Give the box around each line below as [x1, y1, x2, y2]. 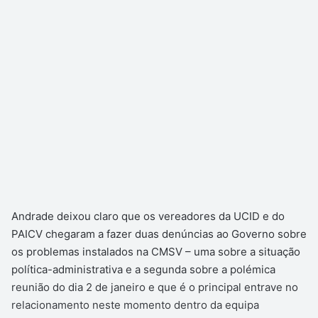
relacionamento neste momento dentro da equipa [11, 297, 259, 312]
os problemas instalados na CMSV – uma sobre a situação [11, 244, 300, 258]
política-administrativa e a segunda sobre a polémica [11, 262, 275, 276]
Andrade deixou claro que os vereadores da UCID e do [11, 209, 285, 223]
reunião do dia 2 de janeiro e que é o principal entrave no [11, 280, 298, 294]
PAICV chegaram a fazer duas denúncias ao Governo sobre [11, 226, 307, 241]
